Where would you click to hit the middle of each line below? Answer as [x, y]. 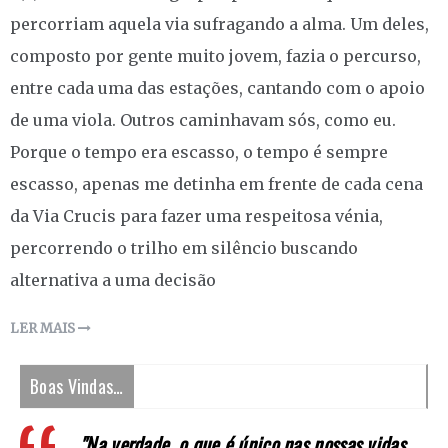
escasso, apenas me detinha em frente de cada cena [216, 184]
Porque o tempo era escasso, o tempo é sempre [199, 152]
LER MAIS [44, 329]
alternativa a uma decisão [113, 280]
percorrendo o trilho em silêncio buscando [184, 248]
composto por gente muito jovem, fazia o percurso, [215, 56]
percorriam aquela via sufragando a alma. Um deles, [219, 24]
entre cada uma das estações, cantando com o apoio [217, 88]
